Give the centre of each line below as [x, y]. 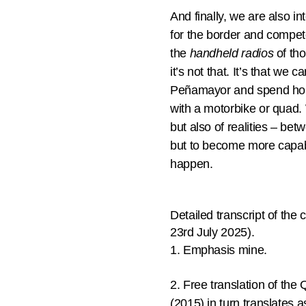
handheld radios [232, 53]
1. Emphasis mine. [219, 250]
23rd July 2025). [214, 232]
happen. [193, 164]
